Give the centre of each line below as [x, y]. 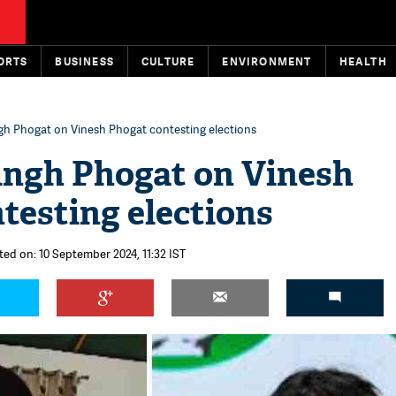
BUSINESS [85, 61]
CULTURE [168, 61]
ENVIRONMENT [267, 61]
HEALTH [363, 61]
